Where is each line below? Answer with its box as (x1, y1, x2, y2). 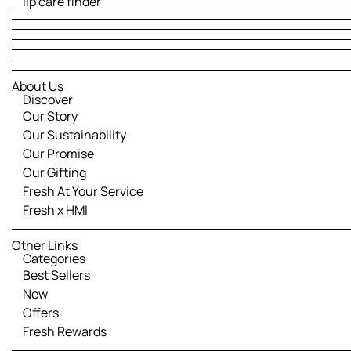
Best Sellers (23, 266, 90, 284)
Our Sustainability (23, 126, 126, 143)
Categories (23, 250, 85, 267)
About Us (12, 78, 63, 95)
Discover (23, 91, 73, 108)
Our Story (23, 107, 78, 125)
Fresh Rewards (23, 323, 107, 340)
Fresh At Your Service (23, 183, 143, 200)
